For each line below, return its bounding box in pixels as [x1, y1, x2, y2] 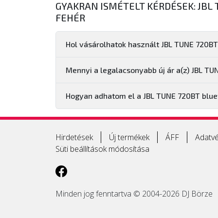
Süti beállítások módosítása [55, 143, 149, 154]
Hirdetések [55, 131, 93, 143]
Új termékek [109, 131, 149, 143]
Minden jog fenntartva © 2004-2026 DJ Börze [55, 188, 213, 199]
